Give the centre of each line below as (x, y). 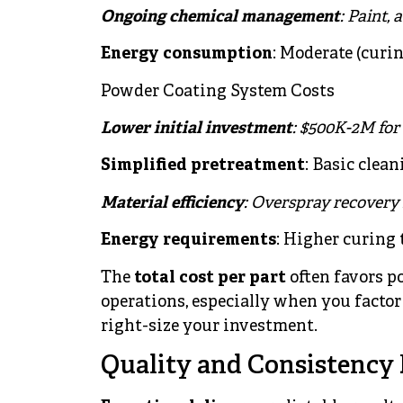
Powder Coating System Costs (218, 92)
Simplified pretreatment (203, 166)
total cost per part (210, 278)
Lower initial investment (197, 129)
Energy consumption (187, 55)
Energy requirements (188, 241)
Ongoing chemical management (220, 17)
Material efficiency (172, 203)
